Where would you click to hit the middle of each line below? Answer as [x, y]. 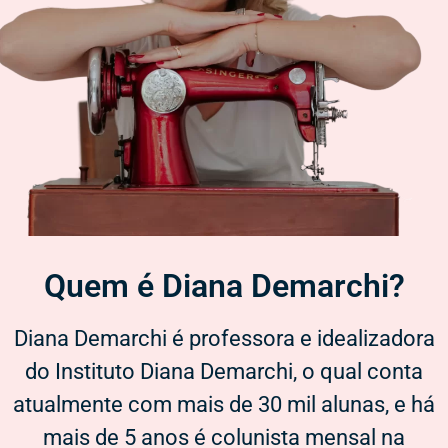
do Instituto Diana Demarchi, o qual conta [224, 372]
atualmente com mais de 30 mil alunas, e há [224, 405]
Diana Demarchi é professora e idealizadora [224, 339]
